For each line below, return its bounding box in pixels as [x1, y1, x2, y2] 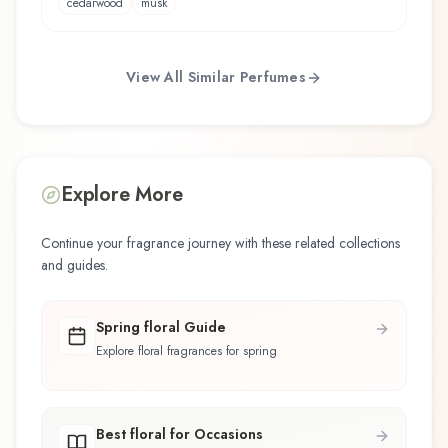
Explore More [61, 179, 183, 209]
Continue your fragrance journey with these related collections [41, 232, 400, 253]
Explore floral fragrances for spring [96, 341, 277, 360]
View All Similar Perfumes [126, 67, 306, 88]
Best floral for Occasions [96, 424, 263, 445]
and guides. [41, 254, 108, 275]
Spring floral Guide [96, 316, 226, 337]
